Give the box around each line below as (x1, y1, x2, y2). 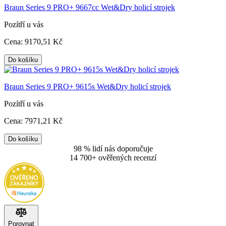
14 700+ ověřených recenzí (70, 153, 156, 162)
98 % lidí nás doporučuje (73, 144, 153, 153)
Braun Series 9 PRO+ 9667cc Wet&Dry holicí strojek (4, 3, 175, 12)
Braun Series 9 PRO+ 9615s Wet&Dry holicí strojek (4, 82, 171, 91)
